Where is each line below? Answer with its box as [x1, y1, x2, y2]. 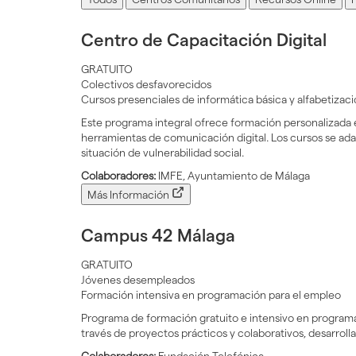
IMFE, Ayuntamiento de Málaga [156, 168, 310, 182]
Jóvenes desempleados [81, 273, 195, 286]
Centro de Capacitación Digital [81, 29, 327, 49]
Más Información [87, 188, 172, 201]
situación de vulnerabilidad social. [81, 145, 244, 159]
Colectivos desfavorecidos [81, 77, 211, 91]
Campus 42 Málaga [81, 225, 235, 245]
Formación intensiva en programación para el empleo [81, 288, 341, 301]
